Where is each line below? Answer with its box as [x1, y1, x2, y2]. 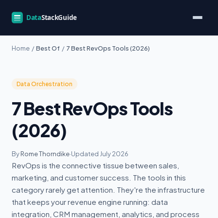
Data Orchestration [17, 80, 73, 88]
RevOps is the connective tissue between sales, [12, 161, 179, 170]
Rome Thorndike [20, 150, 70, 158]
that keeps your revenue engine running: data [12, 197, 168, 206]
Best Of [36, 44, 60, 52]
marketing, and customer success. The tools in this [12, 173, 186, 182]
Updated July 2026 [71, 150, 128, 158]
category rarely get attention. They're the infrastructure [12, 185, 205, 194]
